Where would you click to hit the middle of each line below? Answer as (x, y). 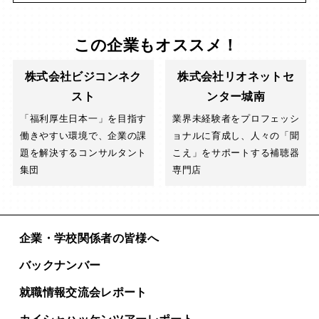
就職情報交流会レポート (83, 293)
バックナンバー (60, 266)
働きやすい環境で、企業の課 (83, 136)
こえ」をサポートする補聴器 (236, 153)
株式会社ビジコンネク (83, 77)
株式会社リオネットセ (236, 77)
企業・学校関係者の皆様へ (89, 239)
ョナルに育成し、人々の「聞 (236, 136)
